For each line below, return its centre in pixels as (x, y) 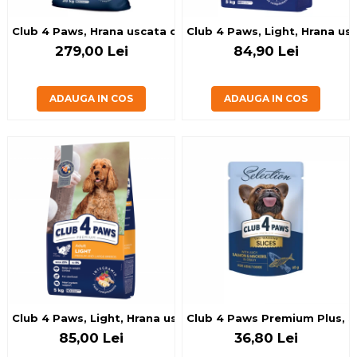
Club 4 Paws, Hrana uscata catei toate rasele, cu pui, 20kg (182, 31)
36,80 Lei (266, 338)
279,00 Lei (91, 51)
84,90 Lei (266, 51)
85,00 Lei (91, 338)
